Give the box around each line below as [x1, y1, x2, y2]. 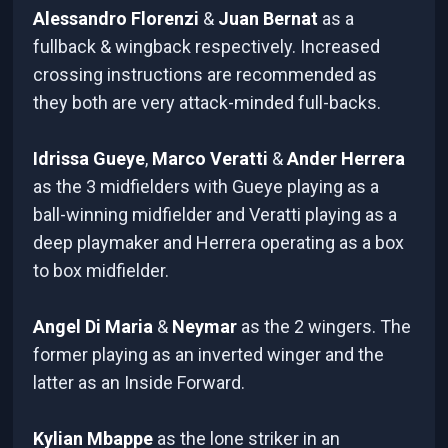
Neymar [172, 316, 242, 338]
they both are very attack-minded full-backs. [33, 92, 382, 114]
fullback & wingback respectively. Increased [33, 36, 381, 58]
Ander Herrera [287, 148, 406, 170]
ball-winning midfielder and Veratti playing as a [33, 204, 398, 226]
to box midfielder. [33, 260, 170, 282]
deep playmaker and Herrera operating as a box [33, 232, 405, 254]
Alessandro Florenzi [33, 8, 200, 30]
